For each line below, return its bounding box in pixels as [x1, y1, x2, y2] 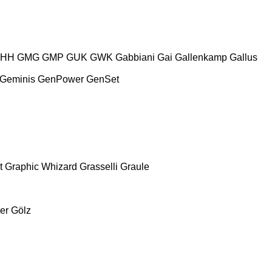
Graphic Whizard [5, 161, 77, 172]
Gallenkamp [175, 52, 227, 63]
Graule [120, 161, 149, 172]
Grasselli [80, 161, 118, 172]
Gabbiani [115, 52, 155, 63]
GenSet [86, 73, 119, 84]
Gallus [229, 52, 257, 63]
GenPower [38, 73, 84, 84]
